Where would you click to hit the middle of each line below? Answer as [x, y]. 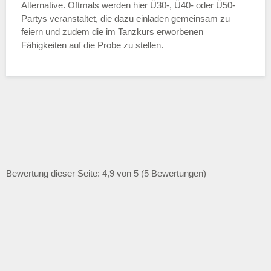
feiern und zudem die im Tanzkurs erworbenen [112, 32]
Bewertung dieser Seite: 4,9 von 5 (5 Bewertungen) [106, 174]
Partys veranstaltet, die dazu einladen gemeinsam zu [126, 19]
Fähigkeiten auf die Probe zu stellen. [92, 45]
